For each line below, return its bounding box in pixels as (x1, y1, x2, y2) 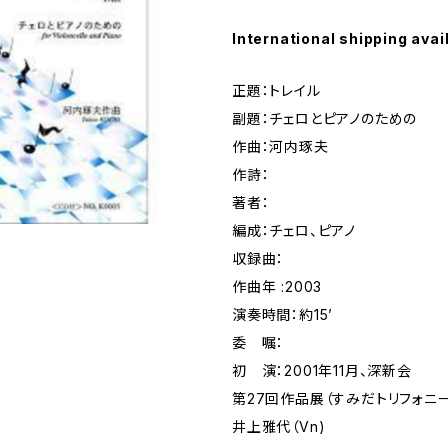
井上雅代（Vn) (232, 418, 326, 435)
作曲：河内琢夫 (232, 138, 329, 155)
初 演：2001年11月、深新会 (232, 362, 412, 379)
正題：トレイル (232, 82, 321, 99)
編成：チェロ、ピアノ (232, 222, 356, 239)
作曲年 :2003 (232, 278, 323, 295)
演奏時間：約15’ (232, 306, 334, 323)
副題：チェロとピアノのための (232, 110, 418, 127)
